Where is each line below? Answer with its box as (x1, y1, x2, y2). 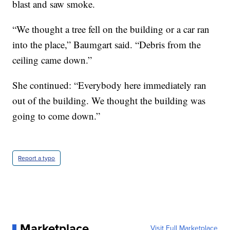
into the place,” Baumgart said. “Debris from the (12, 37, 201, 51)
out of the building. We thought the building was (12, 93, 206, 107)
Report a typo (18, 153, 55, 163)
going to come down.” (12, 109, 101, 122)
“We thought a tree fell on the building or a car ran (12, 22, 210, 35)
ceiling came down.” (12, 53, 92, 66)
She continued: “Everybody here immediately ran (12, 78, 207, 91)
